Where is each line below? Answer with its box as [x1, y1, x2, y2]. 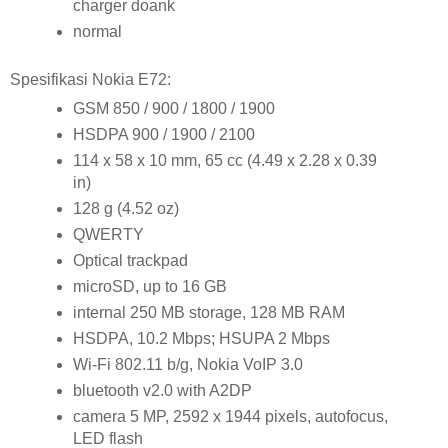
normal [73, 22, 123, 40]
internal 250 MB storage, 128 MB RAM [73, 304, 346, 322]
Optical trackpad [73, 252, 189, 270]
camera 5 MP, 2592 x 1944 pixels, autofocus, [73, 407, 389, 425]
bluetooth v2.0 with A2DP [73, 381, 253, 399]
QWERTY [73, 226, 145, 244]
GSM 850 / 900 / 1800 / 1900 [73, 100, 276, 118]
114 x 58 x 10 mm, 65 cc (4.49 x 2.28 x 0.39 [73, 152, 378, 170]
